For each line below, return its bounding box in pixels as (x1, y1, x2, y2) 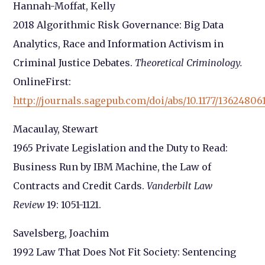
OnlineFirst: (13, 75, 72, 88)
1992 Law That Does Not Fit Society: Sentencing (13, 245, 237, 258)
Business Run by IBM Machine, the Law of (13, 160, 212, 173)
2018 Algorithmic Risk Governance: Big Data (13, 18, 224, 31)
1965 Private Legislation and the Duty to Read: (13, 141, 228, 154)
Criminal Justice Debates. (13, 56, 135, 69)
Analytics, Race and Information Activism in (13, 37, 224, 50)
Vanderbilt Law (147, 179, 213, 192)
